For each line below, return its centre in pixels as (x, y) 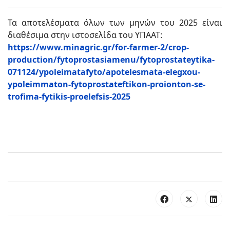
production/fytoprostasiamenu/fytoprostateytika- (111, 60)
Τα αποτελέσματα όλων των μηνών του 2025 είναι (115, 23)
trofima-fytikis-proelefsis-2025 (69, 97)
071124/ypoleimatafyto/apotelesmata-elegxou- (104, 72)
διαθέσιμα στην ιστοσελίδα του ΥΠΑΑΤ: (85, 35)
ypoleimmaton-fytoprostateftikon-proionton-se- (107, 84)
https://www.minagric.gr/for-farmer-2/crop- (98, 47)
